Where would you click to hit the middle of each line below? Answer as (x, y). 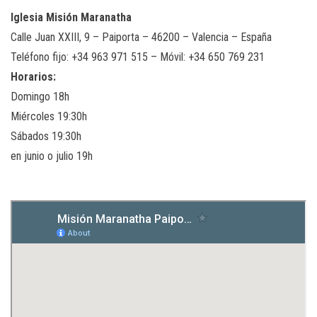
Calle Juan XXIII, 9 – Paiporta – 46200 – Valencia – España (141, 38)
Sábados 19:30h (46, 137)
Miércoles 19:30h (49, 117)
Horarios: (33, 77)
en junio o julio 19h (52, 156)
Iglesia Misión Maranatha (71, 18)
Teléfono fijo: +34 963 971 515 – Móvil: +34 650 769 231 (138, 57)
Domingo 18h (40, 97)
